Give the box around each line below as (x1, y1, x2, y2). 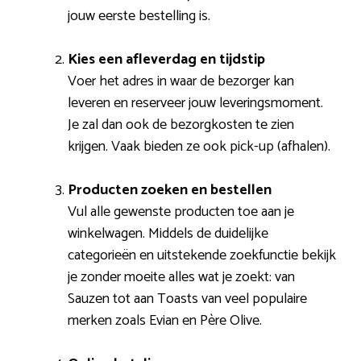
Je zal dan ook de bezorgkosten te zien (68, 112, 294, 137)
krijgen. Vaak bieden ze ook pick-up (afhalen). (68, 134, 330, 159)
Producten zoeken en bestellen (68, 177, 272, 202)
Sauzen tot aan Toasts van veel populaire (68, 286, 307, 311)
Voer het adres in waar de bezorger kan (68, 68, 294, 93)
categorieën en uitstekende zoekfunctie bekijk (68, 243, 336, 268)
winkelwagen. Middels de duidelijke (68, 221, 268, 246)
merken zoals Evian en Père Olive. (68, 308, 262, 333)
